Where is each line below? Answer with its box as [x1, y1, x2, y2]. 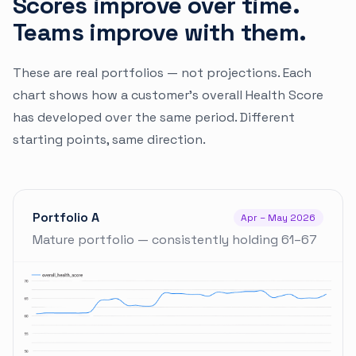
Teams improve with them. [13, 16, 307, 48]
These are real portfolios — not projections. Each [13, 64, 311, 81]
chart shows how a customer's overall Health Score [13, 86, 323, 103]
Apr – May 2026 [241, 211, 316, 224]
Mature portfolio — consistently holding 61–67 [33, 231, 317, 249]
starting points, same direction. [13, 130, 206, 148]
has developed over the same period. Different [13, 108, 295, 126]
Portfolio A [33, 208, 99, 226]
